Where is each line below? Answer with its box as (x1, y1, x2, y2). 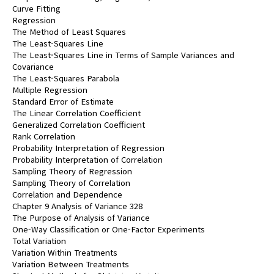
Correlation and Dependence (12, 188, 122, 200)
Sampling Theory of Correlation (12, 177, 130, 188)
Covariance (12, 61, 54, 72)
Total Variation (12, 235, 66, 246)
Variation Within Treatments (12, 246, 117, 258)
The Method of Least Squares (12, 26, 126, 37)
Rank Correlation (12, 130, 75, 142)
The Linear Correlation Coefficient (12, 107, 141, 119)
